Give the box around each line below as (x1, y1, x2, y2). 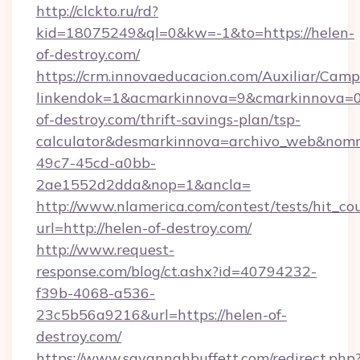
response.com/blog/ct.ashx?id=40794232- (36, 262, 317, 280)
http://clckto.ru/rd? (36, 2, 158, 20)
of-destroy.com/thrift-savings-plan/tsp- (36, 110, 301, 129)
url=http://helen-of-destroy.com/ (36, 219, 252, 237)
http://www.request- (36, 240, 174, 259)
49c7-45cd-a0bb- (36, 153, 156, 172)
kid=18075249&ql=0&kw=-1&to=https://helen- (36, 23, 354, 42)
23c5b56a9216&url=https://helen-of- (36, 305, 287, 324)
